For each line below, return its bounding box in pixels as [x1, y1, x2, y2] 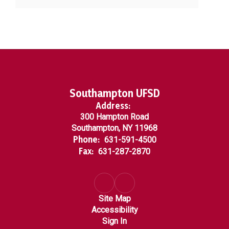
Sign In [102, 216, 127, 226]
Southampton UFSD [69, 86, 160, 100]
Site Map [98, 194, 131, 204]
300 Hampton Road [80, 112, 149, 122]
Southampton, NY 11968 [72, 123, 157, 133]
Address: [96, 100, 130, 111]
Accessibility [91, 205, 138, 215]
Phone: [73, 134, 100, 145]
